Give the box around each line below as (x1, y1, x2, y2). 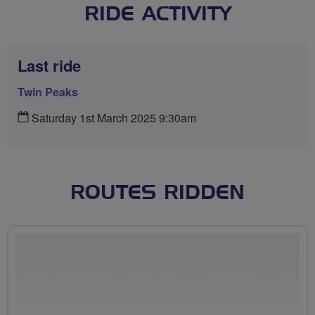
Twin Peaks (18, 83, 78, 100)
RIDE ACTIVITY (84, 4, 231, 25)
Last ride (18, 53, 81, 77)
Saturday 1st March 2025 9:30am (29, 109, 196, 126)
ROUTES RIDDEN (70, 183, 245, 203)
